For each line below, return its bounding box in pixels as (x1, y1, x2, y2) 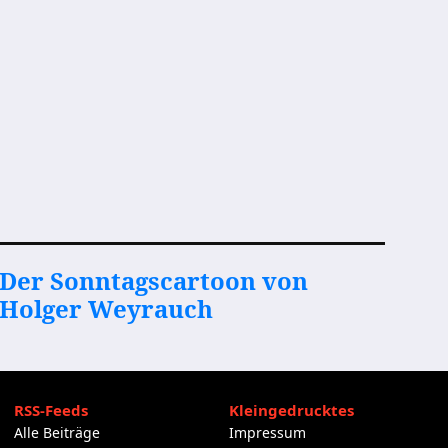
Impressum (229, 423, 307, 442)
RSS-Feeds (13, 400, 88, 420)
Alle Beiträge (13, 423, 100, 442)
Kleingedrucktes (229, 400, 355, 420)
